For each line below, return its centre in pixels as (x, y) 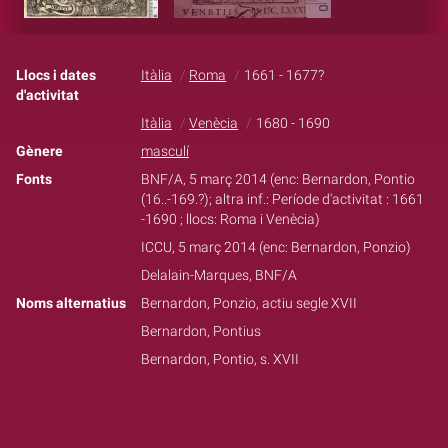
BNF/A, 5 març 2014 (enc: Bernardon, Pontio (277, 179)
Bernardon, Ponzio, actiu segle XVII (248, 303)
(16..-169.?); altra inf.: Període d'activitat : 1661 (282, 199)
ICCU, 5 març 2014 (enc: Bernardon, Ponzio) (275, 247)
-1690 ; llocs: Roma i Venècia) (230, 219)
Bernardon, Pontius (200, 331)
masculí (164, 151)
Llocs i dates (56, 75)
